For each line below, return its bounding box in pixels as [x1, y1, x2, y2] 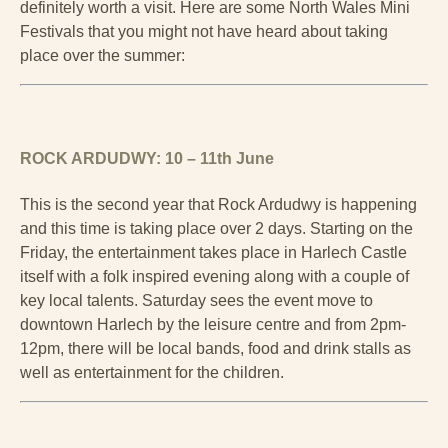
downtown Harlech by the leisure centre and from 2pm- [20, 315, 406, 333]
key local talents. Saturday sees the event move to [20, 291, 373, 309]
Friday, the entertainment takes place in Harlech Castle [20, 243, 407, 261]
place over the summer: [20, 47, 185, 64]
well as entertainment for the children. [20, 363, 284, 381]
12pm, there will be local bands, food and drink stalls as [20, 339, 411, 357]
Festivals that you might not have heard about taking [20, 23, 388, 40]
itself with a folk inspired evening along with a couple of [20, 267, 409, 285]
